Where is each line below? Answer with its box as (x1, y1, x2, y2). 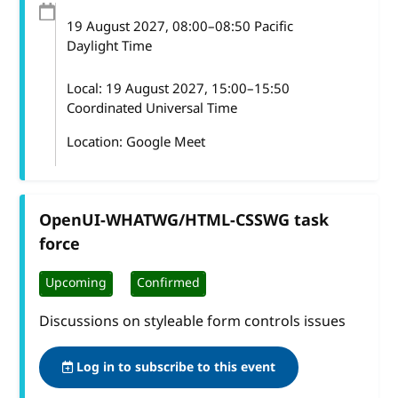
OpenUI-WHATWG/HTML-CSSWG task (39, 208, 330, 232)
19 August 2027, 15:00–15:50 (106, 78, 291, 99)
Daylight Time (67, 36, 153, 56)
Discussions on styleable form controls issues (39, 310, 346, 332)
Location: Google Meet (67, 131, 206, 152)
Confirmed (137, 274, 201, 293)
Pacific (251, 16, 294, 36)
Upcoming (45, 274, 107, 293)
